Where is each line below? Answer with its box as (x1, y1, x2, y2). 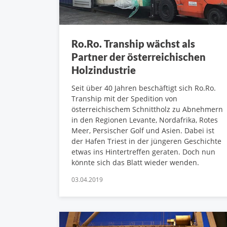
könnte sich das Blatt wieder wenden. (71, 158, 199, 168)
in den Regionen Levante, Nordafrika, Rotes (71, 115, 218, 125)
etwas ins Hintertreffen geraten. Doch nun (71, 147, 215, 157)
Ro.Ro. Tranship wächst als (71, 37, 195, 50)
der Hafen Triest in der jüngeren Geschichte (71, 136, 221, 146)
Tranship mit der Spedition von (71, 94, 177, 104)
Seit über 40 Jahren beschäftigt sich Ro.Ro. (71, 83, 216, 93)
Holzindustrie (71, 64, 136, 77)
